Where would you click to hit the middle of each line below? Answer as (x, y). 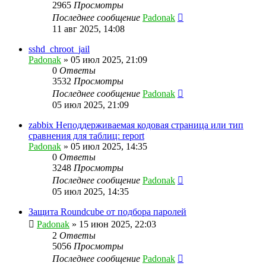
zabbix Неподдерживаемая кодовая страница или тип (136, 125)
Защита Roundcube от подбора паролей (107, 211)
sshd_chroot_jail (59, 49)
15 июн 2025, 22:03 (118, 224)
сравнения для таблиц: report (86, 135)
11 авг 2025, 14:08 (88, 28)
